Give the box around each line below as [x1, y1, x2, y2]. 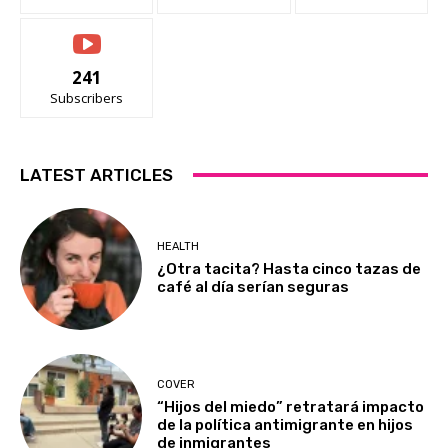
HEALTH [157, 240, 200, 254]
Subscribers [50, 88, 124, 107]
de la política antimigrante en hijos [157, 415, 414, 434]
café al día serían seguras [157, 278, 350, 297]
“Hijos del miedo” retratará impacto [157, 397, 425, 416]
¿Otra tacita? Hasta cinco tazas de [157, 260, 422, 279]
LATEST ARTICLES [20, 164, 173, 185]
